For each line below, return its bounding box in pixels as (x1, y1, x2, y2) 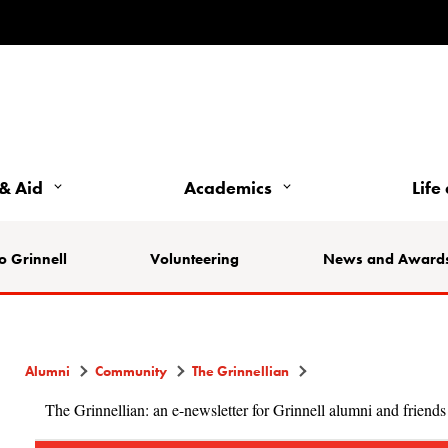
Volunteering (150, 248, 240, 269)
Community (95, 361, 168, 380)
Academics (183, 175, 272, 199)
